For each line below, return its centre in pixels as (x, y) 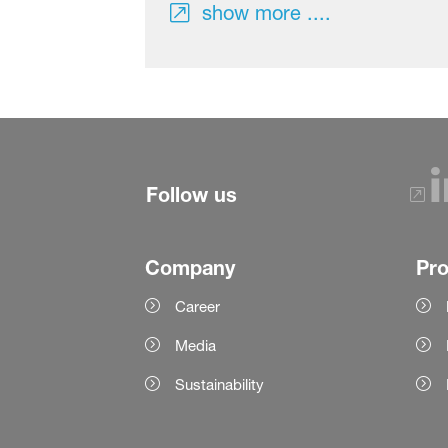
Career (197, 306)
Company (189, 267)
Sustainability (219, 384)
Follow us (191, 194)
